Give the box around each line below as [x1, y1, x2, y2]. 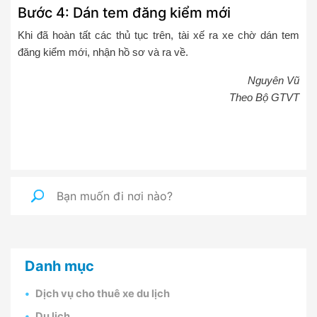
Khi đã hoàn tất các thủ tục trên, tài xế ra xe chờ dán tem [18, 28, 299, 41]
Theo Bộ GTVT [229, 91, 299, 103]
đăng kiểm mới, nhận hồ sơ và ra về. [18, 45, 188, 58]
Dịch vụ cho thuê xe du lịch [35, 287, 170, 300]
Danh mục [25, 257, 94, 275]
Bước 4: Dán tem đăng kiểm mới [18, 4, 231, 21]
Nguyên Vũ [248, 74, 299, 86]
